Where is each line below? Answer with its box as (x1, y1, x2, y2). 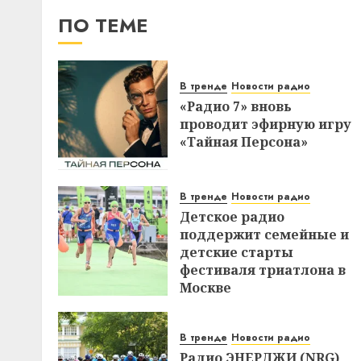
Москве (180, 278, 231, 297)
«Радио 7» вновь (180, 97, 292, 115)
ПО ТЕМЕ (58, 10, 148, 39)
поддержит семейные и (180, 225, 349, 243)
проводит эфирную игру (180, 114, 351, 133)
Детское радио (180, 207, 284, 226)
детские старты (180, 243, 293, 261)
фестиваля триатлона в (180, 260, 346, 279)
